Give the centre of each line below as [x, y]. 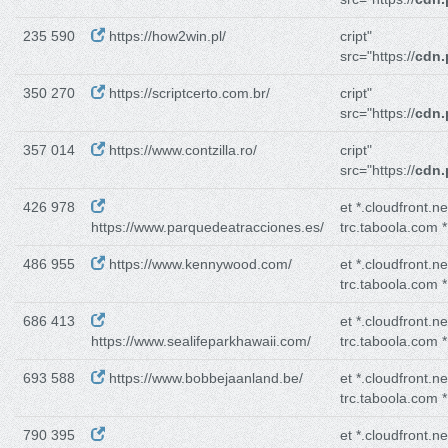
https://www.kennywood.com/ [198, 264]
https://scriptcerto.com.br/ [187, 93]
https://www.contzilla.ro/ [181, 150]
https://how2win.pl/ [165, 36]
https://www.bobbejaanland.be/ [204, 378]
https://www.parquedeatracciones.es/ [207, 227]
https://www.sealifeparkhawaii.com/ [201, 341]
